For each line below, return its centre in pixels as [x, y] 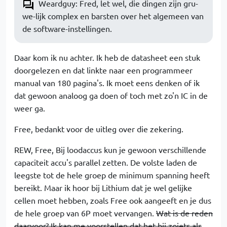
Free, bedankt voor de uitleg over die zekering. [99, 129]
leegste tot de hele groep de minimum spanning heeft [112, 175]
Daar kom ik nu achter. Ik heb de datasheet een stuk [107, 57]
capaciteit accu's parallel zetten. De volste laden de [106, 162]
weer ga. [30, 108]
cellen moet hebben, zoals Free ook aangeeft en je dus [113, 200]
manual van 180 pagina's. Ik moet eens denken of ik [107, 83]
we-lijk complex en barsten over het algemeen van [113, 16]
